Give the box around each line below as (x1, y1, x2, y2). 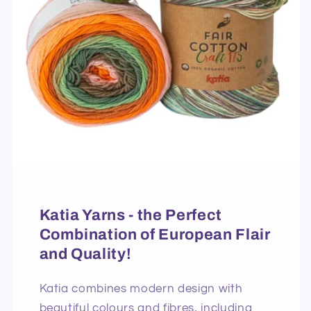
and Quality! (39, 245, 132, 262)
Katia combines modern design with (39, 282, 243, 294)
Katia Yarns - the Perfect (39, 206, 223, 224)
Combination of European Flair (39, 226, 271, 243)
